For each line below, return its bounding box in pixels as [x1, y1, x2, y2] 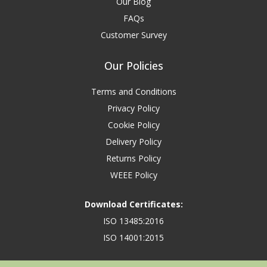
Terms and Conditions [91, 85, 176, 97]
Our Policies [104, 58, 163, 73]
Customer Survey [100, 29, 167, 41]
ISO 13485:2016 [103, 215, 164, 226]
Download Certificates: [84, 198, 183, 210]
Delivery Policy [105, 135, 162, 147]
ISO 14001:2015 [103, 231, 164, 243]
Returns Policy [106, 152, 161, 164]
